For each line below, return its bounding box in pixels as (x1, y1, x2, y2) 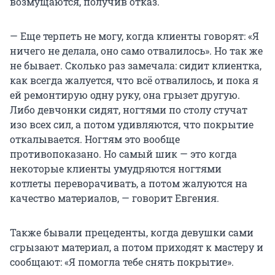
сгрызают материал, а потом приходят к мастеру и (10, 241, 263, 254)
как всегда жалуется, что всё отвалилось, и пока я (10, 74, 258, 87)
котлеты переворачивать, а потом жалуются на (10, 177, 247, 190)
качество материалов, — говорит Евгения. (10, 192, 219, 205)
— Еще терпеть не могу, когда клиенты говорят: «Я (10, 29, 259, 43)
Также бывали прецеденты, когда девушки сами (10, 226, 254, 239)
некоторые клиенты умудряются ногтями (10, 162, 222, 176)
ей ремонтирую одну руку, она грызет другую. (10, 88, 240, 102)
